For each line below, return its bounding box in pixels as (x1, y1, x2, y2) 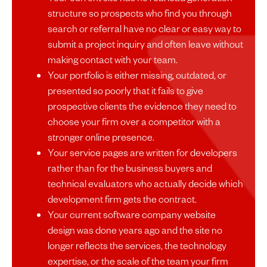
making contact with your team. (48, 53, 178, 66)
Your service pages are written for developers (48, 146, 237, 159)
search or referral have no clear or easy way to (48, 22, 241, 35)
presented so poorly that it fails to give (48, 84, 203, 97)
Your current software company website (48, 208, 216, 221)
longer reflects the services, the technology (48, 239, 226, 252)
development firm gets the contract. (48, 193, 197, 206)
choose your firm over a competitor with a (48, 115, 221, 128)
